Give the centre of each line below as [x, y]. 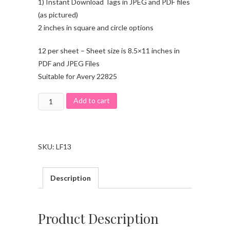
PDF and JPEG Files [69, 63]
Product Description [98, 219]
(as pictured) [58, 14]
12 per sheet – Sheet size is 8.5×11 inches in [109, 50]
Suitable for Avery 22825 [78, 76]
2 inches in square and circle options [96, 27]
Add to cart [91, 101]
